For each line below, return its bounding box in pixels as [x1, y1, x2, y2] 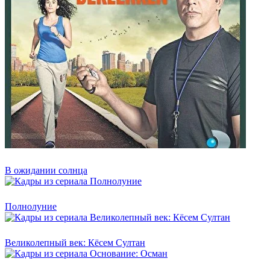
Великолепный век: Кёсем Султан [5, 237, 145, 248]
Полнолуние [5, 201, 57, 212]
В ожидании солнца [5, 165, 87, 175]
